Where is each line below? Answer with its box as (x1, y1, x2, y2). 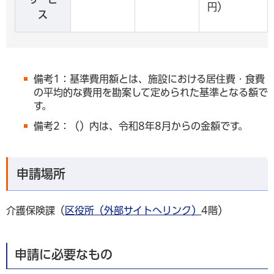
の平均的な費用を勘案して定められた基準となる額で (34, 87, 268, 97)
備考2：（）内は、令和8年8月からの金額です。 (34, 120, 248, 131)
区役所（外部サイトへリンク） (65, 205, 201, 215)
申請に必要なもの (15, 248, 113, 261)
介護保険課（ (6, 205, 65, 215)
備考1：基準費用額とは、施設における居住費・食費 (34, 73, 265, 84)
